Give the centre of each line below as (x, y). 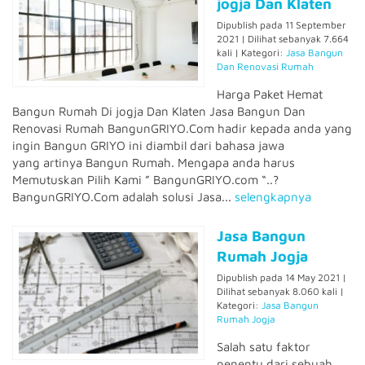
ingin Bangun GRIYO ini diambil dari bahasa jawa (148, 145)
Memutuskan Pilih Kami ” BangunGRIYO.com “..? (145, 180)
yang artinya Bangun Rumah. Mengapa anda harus (154, 163)
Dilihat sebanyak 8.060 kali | (280, 291)
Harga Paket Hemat (270, 94)
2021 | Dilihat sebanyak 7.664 (283, 39)
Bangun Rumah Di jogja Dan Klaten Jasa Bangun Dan (159, 111)
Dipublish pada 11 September (281, 25)
